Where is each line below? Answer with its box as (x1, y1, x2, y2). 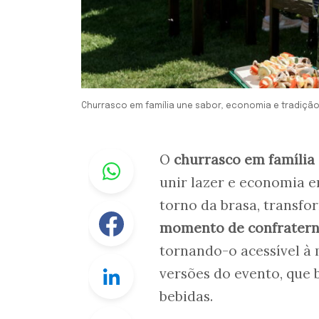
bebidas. (159, 288, 213, 305)
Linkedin (134, 254, 179, 271)
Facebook (134, 202, 186, 218)
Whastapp (134, 149, 189, 165)
